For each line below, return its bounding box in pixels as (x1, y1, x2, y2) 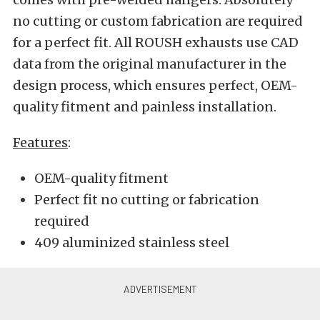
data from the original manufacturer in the (13, 56, 286, 72)
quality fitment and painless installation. (13, 99, 276, 115)
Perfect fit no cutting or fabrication (34, 191, 259, 208)
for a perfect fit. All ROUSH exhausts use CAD (13, 34, 299, 51)
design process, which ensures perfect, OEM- (13, 77, 298, 94)
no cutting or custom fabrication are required (13, 13, 303, 29)
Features (13, 134, 68, 151)
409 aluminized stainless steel (34, 234, 229, 251)
